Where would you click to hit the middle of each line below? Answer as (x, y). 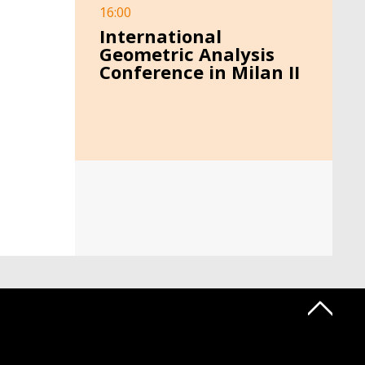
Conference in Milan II (200, 72)
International (161, 36)
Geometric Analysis (187, 54)
